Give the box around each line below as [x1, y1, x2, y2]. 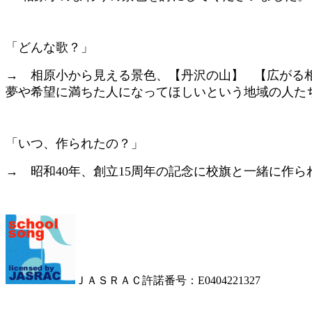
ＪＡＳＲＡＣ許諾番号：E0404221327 [75, 274, 260, 286]
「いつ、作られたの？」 [6, 136, 143, 150]
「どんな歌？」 [6, 40, 93, 54]
